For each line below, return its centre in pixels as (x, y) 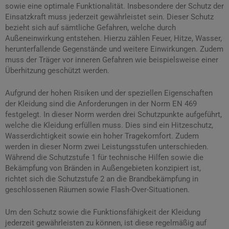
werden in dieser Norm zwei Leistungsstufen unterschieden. (107, 146)
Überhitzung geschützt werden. (57, 70)
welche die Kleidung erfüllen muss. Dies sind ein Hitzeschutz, (109, 125)
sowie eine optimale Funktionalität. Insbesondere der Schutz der (114, 6)
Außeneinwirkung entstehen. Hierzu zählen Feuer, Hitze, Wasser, (113, 38)
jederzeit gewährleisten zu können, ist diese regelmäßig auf (106, 223)
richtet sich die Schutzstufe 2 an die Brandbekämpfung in (102, 179)
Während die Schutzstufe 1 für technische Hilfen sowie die (104, 157)
